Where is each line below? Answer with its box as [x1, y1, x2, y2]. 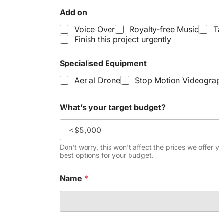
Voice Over [74, 24, 115, 34]
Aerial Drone [74, 75, 120, 85]
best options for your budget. [60, 151, 153, 160]
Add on [60, 7, 87, 17]
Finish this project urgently [74, 34, 171, 44]
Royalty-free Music [130, 24, 198, 34]
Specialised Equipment [60, 58, 147, 68]
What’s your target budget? [60, 102, 166, 112]
